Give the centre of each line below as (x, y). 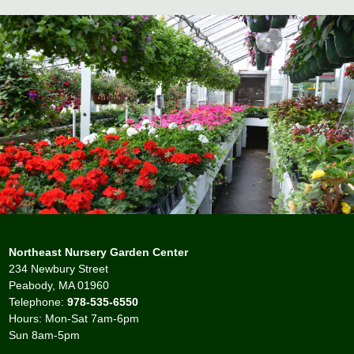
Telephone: (38, 301)
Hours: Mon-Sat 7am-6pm (74, 318)
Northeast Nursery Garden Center (99, 252)
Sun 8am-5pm (45, 335)
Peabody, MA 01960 (59, 285)
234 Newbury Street (59, 268)
